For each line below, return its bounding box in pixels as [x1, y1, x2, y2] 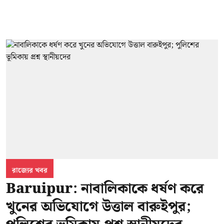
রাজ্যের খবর [12, 164, 47, 176]
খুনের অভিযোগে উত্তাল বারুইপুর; [6, 195, 191, 218]
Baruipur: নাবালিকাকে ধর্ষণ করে [6, 177, 204, 200]
